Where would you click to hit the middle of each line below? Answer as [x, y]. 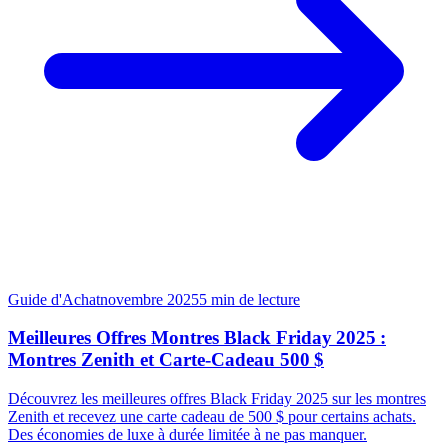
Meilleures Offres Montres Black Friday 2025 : [197, 338]
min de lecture [255, 299]
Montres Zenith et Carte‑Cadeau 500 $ [166, 360]
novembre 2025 [149, 299]
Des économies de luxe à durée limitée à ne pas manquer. [187, 435]
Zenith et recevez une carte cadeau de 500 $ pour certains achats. [212, 417]
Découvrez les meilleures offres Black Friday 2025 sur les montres [217, 399]
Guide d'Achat [54, 299]
